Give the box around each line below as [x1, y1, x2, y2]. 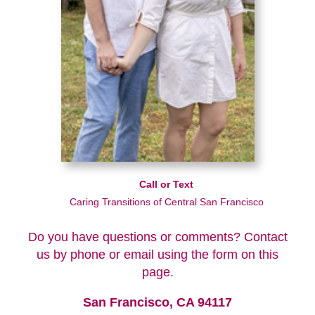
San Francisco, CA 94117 [83, 295, 232, 309]
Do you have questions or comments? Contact [27, 229, 288, 244]
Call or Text [139, 179, 193, 190]
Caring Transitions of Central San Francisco [69, 196, 264, 207]
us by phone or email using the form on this [37, 247, 278, 262]
